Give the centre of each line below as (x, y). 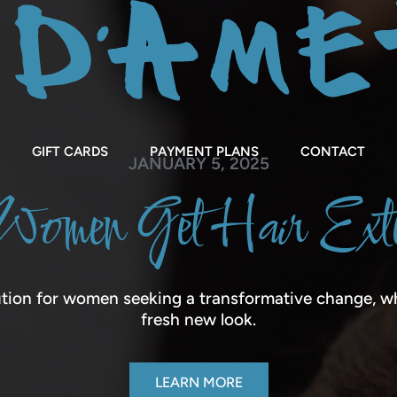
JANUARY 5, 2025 (198, 163)
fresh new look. (198, 319)
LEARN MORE (198, 382)
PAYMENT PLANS (204, 151)
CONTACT (333, 151)
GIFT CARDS (70, 151)
